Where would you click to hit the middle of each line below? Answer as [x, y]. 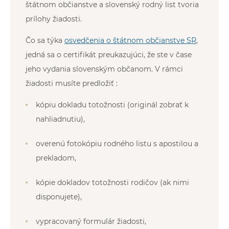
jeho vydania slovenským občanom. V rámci [104, 69]
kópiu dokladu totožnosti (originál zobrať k [112, 105]
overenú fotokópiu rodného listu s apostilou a [117, 143]
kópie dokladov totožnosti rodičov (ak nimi [112, 182]
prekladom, [56, 158]
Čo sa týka [45, 40]
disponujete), [59, 197]
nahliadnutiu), [60, 119]
